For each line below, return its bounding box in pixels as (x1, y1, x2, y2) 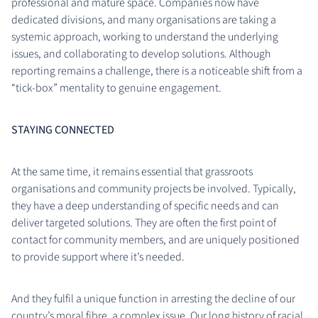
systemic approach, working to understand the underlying (11, 28, 278, 45)
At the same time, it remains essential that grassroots (11, 163, 253, 180)
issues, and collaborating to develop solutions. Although (11, 45, 270, 62)
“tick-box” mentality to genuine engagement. (11, 79, 221, 96)
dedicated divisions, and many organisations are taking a (11, 11, 276, 28)
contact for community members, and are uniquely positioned (11, 231, 300, 248)
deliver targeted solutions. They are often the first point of (11, 214, 276, 231)
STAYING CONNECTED (11, 121, 114, 138)
